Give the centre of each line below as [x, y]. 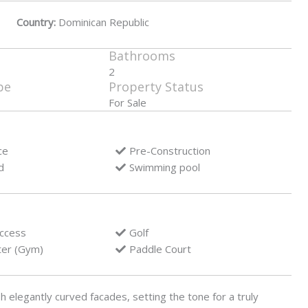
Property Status [156, 87]
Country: [36, 22]
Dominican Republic [103, 22]
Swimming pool [164, 167]
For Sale [127, 103]
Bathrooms [142, 56]
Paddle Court [160, 249]
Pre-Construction [169, 150]
